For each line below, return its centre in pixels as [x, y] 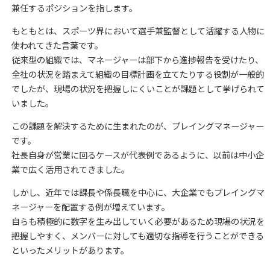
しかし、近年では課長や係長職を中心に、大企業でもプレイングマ [138, 193]
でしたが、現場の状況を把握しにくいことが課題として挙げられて [138, 88]
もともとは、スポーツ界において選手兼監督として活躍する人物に [138, 30]
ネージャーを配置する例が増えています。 [90, 207]
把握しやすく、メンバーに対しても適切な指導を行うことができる [137, 236]
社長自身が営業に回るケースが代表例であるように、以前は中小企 [137, 155]
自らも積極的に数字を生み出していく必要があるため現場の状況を [138, 221]
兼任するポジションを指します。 [74, 8]
